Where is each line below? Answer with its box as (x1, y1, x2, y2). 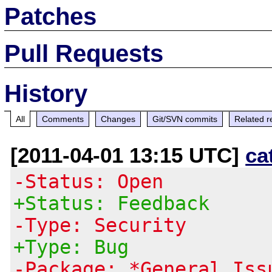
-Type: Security (13, 214, 187, 236)
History (4, 80, 88, 107)
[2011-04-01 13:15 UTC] (10, 143, 246, 167)
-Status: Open (13, 170, 164, 192)
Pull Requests (4, 39, 164, 67)
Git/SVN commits (152, 114, 218, 124)
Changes (101, 114, 136, 124)
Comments (42, 114, 84, 124)
